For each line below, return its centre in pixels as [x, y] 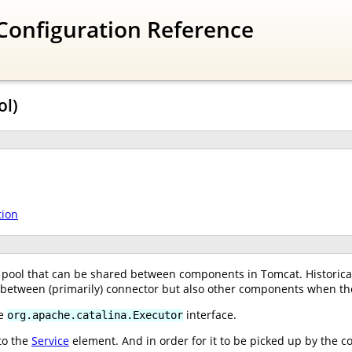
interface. [210, 314]
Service [50, 340]
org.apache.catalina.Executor [95, 315]
